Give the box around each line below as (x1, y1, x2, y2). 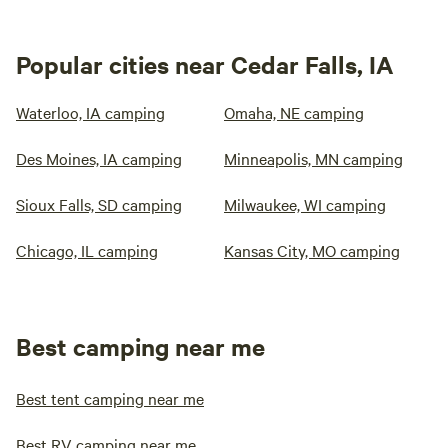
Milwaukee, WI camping (224, 193, 386, 216)
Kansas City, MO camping (224, 239, 400, 262)
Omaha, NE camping (224, 101, 364, 124)
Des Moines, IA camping (16, 147, 182, 170)
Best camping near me (16, 330, 265, 363)
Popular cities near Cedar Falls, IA (16, 48, 394, 81)
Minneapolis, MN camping (224, 147, 403, 170)
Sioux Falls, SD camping (16, 193, 182, 216)
